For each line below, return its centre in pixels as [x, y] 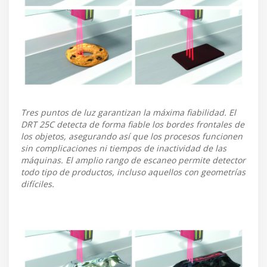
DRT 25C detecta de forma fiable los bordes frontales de [133, 125]
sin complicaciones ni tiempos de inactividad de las [124, 148]
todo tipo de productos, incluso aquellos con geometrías [133, 172]
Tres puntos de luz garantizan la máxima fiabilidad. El [128, 113]
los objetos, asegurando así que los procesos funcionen [132, 136]
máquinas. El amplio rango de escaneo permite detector [133, 160]
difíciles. [38, 184]
